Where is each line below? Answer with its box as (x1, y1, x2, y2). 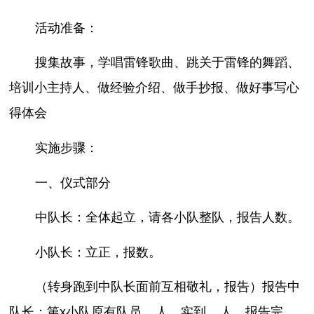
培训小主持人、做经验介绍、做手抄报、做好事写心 (9, 81, 300, 95)
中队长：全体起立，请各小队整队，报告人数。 (34, 210, 300, 225)
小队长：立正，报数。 (34, 245, 161, 259)
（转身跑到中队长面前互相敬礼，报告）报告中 (34, 280, 300, 294)
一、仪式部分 (34, 175, 111, 190)
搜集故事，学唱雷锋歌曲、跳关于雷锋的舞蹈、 (34, 55, 300, 70)
